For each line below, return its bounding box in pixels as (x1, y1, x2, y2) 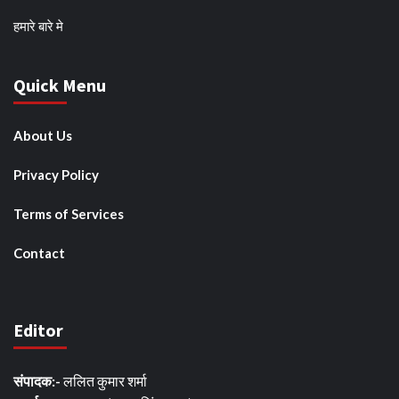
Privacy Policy (13, 167, 99, 183)
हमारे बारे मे (13, 18, 63, 35)
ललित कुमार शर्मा (61, 372, 147, 390)
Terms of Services (13, 206, 124, 223)
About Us (13, 127, 72, 144)
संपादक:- (13, 372, 61, 390)
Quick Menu (13, 74, 106, 97)
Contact (13, 245, 65, 262)
